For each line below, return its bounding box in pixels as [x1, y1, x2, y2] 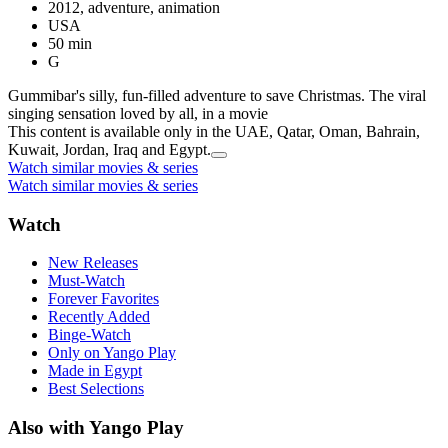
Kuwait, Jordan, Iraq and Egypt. [8, 140, 211, 158]
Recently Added [48, 308, 150, 326]
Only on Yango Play [48, 344, 176, 362]
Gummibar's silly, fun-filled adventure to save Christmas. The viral [8, 86, 426, 104]
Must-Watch [48, 272, 125, 290]
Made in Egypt [48, 362, 142, 380]
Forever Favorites [48, 290, 159, 308]
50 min [48, 34, 92, 52]
